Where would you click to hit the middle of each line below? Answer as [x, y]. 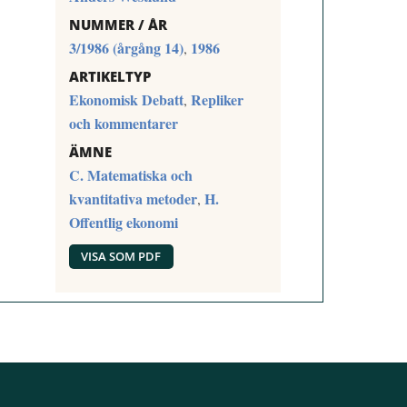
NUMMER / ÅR [118, 24]
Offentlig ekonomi [123, 222]
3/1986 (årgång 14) [126, 47]
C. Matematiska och [130, 174]
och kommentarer [123, 123]
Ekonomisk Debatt [126, 99]
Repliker [217, 99]
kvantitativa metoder [133, 198]
